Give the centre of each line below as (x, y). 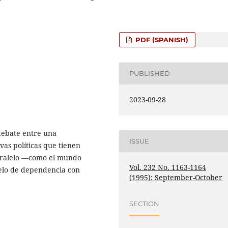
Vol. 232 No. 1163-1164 (168, 167)
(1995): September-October (176, 177)
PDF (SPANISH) (161, 39)
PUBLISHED (150, 74)
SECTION (145, 204)
